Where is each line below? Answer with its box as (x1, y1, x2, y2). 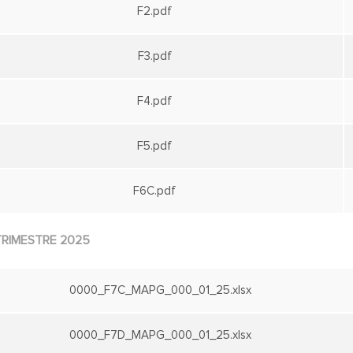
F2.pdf (137, 6, 172, 17)
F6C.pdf (133, 185, 176, 197)
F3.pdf (137, 50, 172, 62)
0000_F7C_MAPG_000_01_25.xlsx (69, 284, 251, 296)
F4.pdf (137, 95, 172, 107)
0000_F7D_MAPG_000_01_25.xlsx (69, 329, 251, 341)
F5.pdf (137, 140, 172, 152)
